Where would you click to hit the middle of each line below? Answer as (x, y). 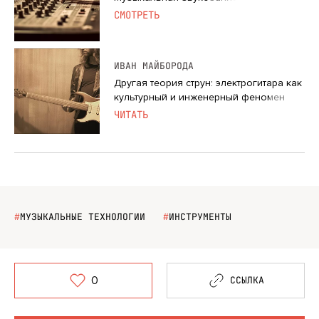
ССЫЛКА (247, 281)
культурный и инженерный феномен (199, 98)
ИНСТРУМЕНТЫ (200, 216)
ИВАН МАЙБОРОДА (154, 66)
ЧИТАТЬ (131, 115)
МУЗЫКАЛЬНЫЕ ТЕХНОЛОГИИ (83, 216)
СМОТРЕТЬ (137, 15)
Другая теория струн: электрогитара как (208, 83)
